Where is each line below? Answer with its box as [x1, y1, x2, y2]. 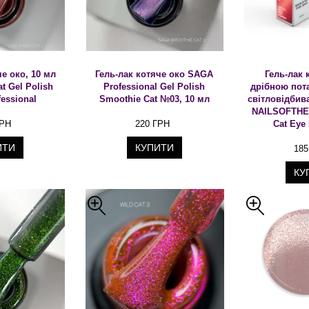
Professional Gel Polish [103, 81, 206, 92]
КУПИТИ [135, 142, 174, 153]
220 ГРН [134, 119, 170, 129]
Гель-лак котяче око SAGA [95, 69, 214, 79]
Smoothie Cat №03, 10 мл [99, 94, 210, 104]
